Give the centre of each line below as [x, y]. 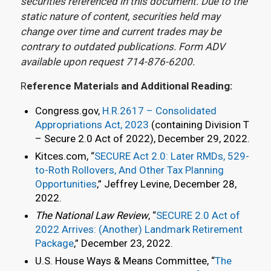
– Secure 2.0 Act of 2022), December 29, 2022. [142, 139]
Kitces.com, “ [64, 156]
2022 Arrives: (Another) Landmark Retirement [139, 230]
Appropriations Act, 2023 [92, 125]
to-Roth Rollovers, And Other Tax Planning [129, 170]
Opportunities [66, 184]
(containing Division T [199, 125]
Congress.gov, [68, 111]
